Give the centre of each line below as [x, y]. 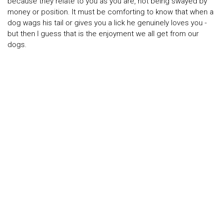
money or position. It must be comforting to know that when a [111, 12]
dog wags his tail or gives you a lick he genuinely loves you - [107, 23]
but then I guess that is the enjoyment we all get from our [103, 34]
